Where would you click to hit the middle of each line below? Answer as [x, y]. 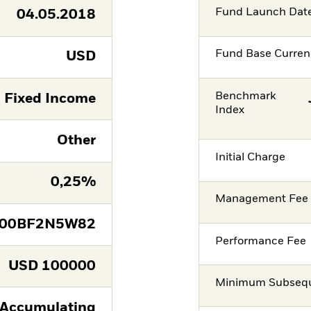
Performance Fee [261, 241]
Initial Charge [251, 157]
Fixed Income [50, 99]
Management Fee [262, 200]
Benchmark [246, 96]
